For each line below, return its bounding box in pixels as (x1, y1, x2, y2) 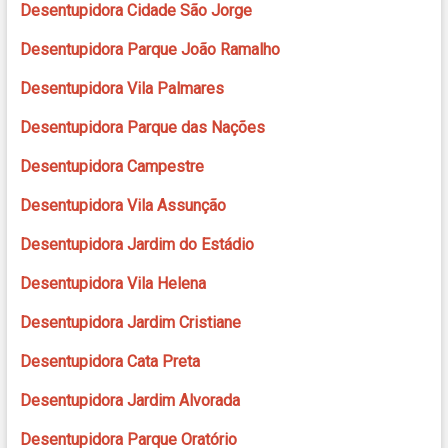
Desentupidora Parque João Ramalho (19, 40, 280, 60)
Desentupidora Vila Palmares (19, 79, 224, 99)
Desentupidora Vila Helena (19, 274, 206, 294)
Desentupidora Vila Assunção (19, 196, 226, 216)
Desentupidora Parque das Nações (19, 118, 265, 138)
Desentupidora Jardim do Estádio (19, 235, 254, 255)
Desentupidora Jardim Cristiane (19, 313, 241, 333)
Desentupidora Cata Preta (19, 352, 200, 372)
